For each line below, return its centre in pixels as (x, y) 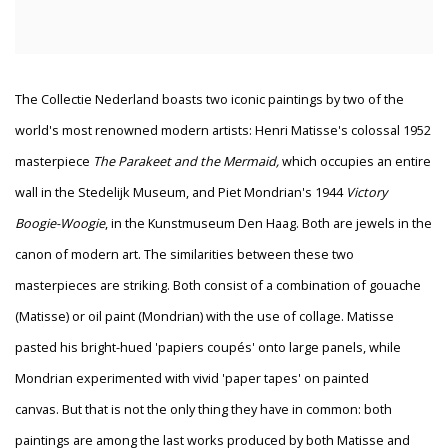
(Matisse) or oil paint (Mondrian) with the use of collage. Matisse (204, 316)
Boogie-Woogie (60, 223)
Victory (366, 192)
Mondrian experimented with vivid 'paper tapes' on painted (192, 378)
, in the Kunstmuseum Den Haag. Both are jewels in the (268, 223)
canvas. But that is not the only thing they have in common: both (203, 409)
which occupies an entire (356, 161)
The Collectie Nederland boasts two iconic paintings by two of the (209, 99)
